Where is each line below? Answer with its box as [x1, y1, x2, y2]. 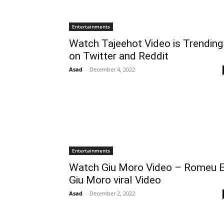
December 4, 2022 [89, 65, 135, 73]
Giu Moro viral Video [69, 174, 161, 186]
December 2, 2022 [89, 189, 135, 197]
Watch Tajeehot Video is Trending [69, 37, 223, 49]
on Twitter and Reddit [69, 50, 168, 62]
